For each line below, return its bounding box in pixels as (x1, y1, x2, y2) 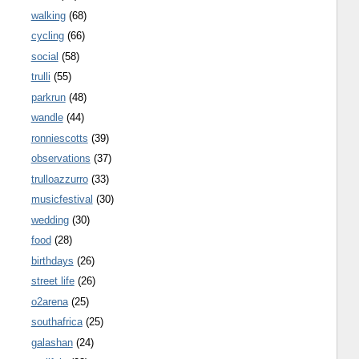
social (30, 50, 58, 63)
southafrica (30, 316, 83, 329)
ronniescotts (30, 131, 88, 144)
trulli (30, 71, 50, 83)
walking (30, 9, 66, 22)
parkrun (30, 91, 66, 103)
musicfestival (30, 193, 93, 206)
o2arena (30, 295, 68, 308)
